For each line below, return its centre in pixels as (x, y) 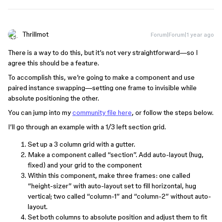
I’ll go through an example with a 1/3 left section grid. (87, 127)
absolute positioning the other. (54, 98)
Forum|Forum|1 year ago (182, 34)
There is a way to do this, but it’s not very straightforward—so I (103, 53)
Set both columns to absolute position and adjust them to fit (117, 217)
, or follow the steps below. (173, 112)
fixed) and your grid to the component (85, 165)
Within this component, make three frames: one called (109, 175)
